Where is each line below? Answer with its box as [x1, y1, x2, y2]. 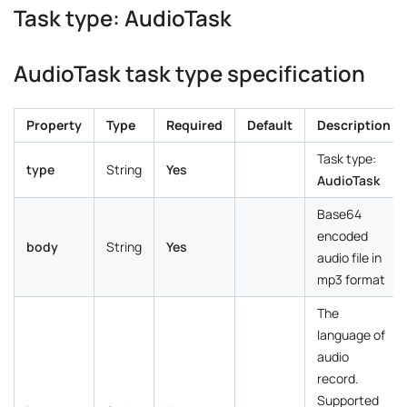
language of [317, 325, 385, 343]
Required [166, 115, 223, 134]
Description [317, 115, 391, 134]
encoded [317, 226, 368, 244]
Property [26, 115, 82, 134]
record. [317, 369, 359, 387]
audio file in [317, 248, 382, 266]
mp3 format [317, 270, 385, 288]
